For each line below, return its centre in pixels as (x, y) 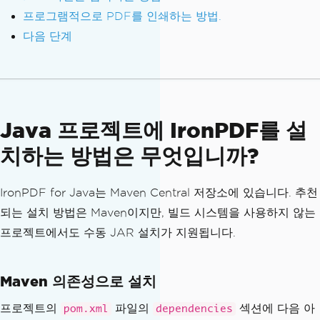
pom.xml (86, 309)
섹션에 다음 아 (275, 308)
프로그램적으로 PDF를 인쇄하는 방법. (122, 16)
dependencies (194, 309)
